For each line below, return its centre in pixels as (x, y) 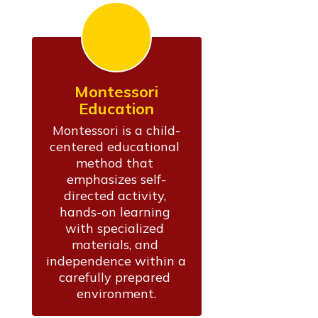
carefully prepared (115, 277)
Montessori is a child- (117, 130)
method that (115, 163)
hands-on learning (115, 212)
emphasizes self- (117, 179)
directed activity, (115, 195)
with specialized (115, 228)
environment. (117, 293)
